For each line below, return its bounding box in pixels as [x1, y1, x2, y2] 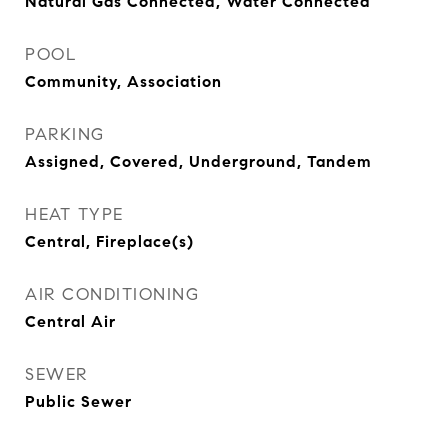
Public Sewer [25, 392, 132, 411]
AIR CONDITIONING [25, 284, 199, 305]
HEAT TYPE [25, 204, 124, 225]
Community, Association [25, 72, 222, 91]
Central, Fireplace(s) [25, 232, 194, 251]
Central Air [25, 312, 116, 331]
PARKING [25, 124, 105, 145]
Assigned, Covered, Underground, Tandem [25, 152, 372, 171]
